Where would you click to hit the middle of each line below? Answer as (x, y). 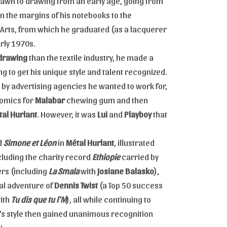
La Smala (64, 171)
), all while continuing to (109, 199)
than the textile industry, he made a (90, 57)
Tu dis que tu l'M (39, 199)
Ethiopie (106, 156)
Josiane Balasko (126, 171)
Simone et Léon (30, 142)
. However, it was (67, 114)
